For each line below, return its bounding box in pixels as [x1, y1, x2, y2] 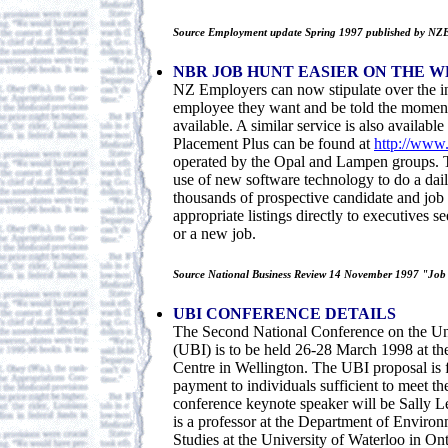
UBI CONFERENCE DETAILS [173, 304, 396, 322]
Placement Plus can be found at [173, 134, 374, 152]
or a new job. [173, 224, 256, 242]
